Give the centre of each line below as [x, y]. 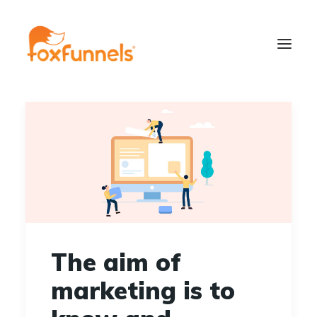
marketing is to [143, 290]
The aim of [116, 262]
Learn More [158, 245]
